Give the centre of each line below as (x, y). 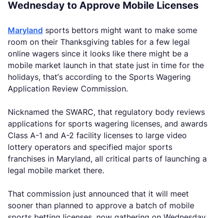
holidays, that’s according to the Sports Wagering (99, 77)
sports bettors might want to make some (120, 30)
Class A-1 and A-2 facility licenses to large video (97, 135)
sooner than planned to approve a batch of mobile (101, 205)
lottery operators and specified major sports (90, 147)
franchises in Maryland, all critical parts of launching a (107, 159)
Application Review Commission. (68, 89)
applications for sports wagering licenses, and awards (108, 124)
